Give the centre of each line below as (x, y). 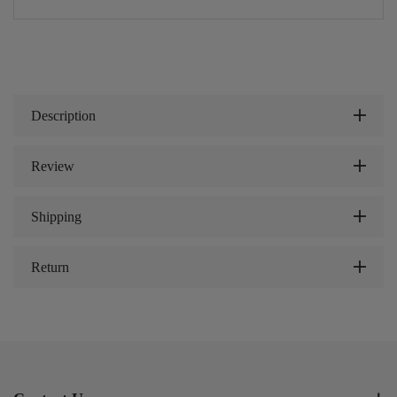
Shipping (56, 216)
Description (63, 115)
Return (50, 267)
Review (53, 166)
